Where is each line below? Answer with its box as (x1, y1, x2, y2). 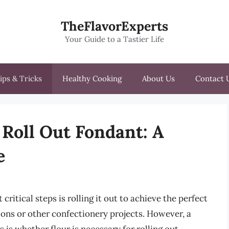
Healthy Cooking (62, 74, 122, 83)
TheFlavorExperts (61, 18, 168, 34)
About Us (142, 74, 175, 83)
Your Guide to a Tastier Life (65, 34, 164, 44)
